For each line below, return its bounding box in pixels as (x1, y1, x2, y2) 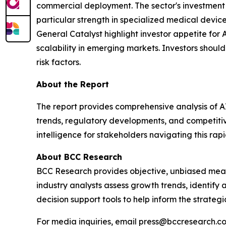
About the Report (36, 79, 109, 89)
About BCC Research (36, 151, 122, 162)
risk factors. (36, 56, 81, 67)
